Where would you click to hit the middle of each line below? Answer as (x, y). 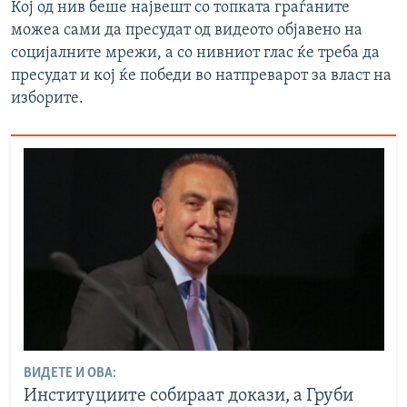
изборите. (47, 98)
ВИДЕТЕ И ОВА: (69, 374)
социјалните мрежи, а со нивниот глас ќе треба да (195, 53)
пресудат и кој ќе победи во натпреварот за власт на (201, 75)
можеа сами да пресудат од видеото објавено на (187, 30)
